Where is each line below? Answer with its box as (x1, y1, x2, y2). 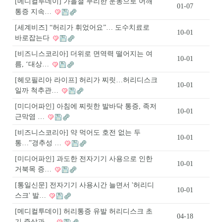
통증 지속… (15, 8, 54, 15)
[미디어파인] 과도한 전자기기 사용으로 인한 (15, 155, 153, 163)
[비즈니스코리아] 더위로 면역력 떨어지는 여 (15, 50, 153, 57)
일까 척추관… (15, 87, 60, 94)
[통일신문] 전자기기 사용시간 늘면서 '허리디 (15, 181, 154, 189)
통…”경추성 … (15, 139, 63, 147)
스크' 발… (15, 192, 48, 199)
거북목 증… (15, 166, 54, 173)
